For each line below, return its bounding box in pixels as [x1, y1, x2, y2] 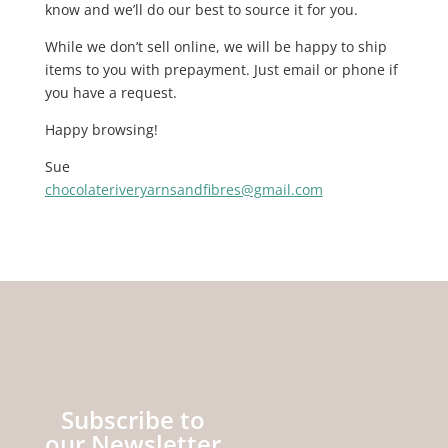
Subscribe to [60, 403, 205, 437]
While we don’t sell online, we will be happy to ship [44, 36, 387, 56]
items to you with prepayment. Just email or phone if [44, 59, 398, 79]
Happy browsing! [44, 119, 158, 139]
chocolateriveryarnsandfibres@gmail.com [44, 179, 323, 199]
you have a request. [44, 82, 177, 102]
